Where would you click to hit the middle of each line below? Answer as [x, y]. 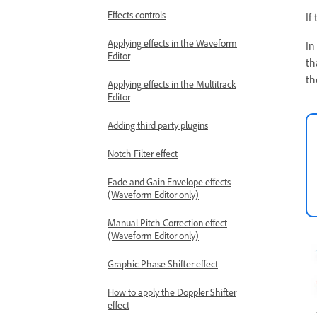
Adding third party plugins [158, 125]
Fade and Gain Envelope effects [169, 181]
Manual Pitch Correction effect [167, 223]
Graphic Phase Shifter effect [163, 264]
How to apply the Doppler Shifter [172, 292]
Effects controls [137, 15]
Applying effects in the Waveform [172, 43]
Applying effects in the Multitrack [172, 84]
